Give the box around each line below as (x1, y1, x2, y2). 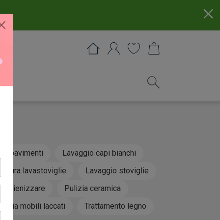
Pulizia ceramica (64, 183, 121, 193)
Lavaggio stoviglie (85, 165, 149, 175)
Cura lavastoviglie (5, 165, 66, 175)
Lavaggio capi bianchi (62, 148, 136, 158)
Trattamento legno (84, 201, 146, 211)
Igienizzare (6, 183, 45, 193)
